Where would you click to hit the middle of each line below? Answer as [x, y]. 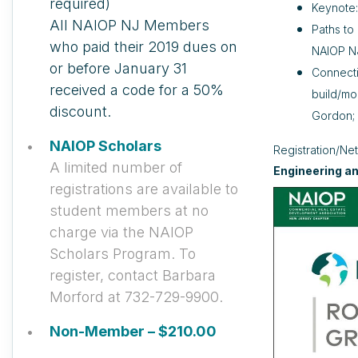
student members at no [129, 211]
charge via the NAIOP [121, 232]
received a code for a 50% [137, 90]
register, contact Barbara [133, 275]
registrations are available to [144, 189]
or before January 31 [118, 68]
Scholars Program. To [123, 254]
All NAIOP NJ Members [129, 25]
